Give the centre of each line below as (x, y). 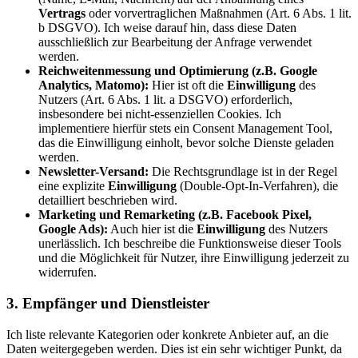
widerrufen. (68, 272)
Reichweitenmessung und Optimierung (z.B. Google (178, 71)
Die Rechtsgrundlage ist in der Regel (243, 172)
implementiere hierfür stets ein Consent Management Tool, (185, 129)
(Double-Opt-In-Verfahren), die (257, 186)
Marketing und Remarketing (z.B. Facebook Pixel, (175, 215)
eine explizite (73, 186)
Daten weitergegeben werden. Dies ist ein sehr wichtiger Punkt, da (174, 348)
